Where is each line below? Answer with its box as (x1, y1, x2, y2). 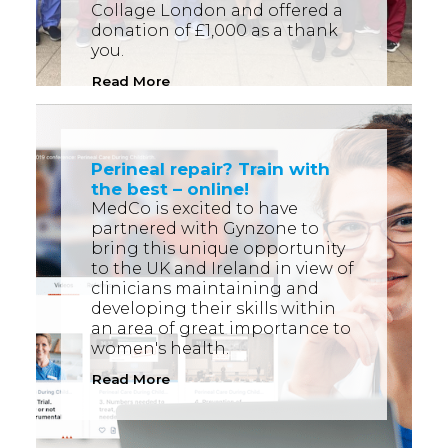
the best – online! (91, 179, 249, 199)
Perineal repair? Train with (91, 159, 330, 179)
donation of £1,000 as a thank (91, 21, 338, 40)
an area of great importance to (91, 319, 351, 338)
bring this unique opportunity (91, 239, 345, 258)
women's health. (91, 339, 229, 358)
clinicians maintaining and (91, 279, 319, 298)
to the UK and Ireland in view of (91, 259, 354, 278)
